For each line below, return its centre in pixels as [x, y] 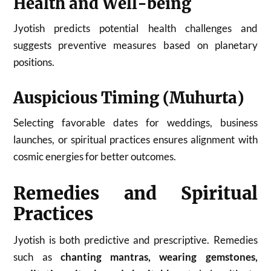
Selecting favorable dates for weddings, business [135, 122]
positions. [34, 62]
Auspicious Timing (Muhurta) [129, 98]
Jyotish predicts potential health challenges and [135, 28]
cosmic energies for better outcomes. [95, 156]
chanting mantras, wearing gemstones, [159, 256]
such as [37, 256]
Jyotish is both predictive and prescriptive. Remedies [135, 240]
